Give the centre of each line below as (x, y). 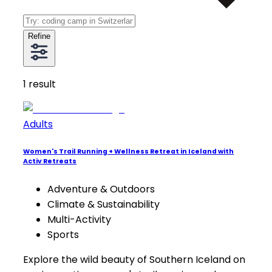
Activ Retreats (50, 161)
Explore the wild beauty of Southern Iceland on (134, 259)
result (42, 84)
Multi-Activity (79, 219)
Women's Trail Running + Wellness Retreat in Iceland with (128, 151)
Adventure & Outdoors (101, 189)
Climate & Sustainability (104, 204)
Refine (39, 36)
